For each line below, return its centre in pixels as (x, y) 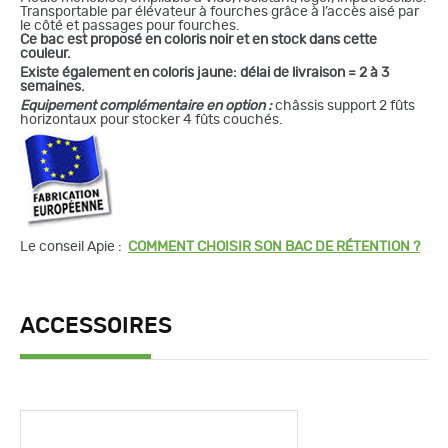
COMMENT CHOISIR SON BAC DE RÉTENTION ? (274, 246)
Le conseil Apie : (74, 246)
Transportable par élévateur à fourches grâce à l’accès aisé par (219, 11)
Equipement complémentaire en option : (146, 105)
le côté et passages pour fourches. (130, 25)
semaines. (52, 86)
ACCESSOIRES (96, 325)
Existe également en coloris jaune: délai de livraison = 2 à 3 (204, 72)
